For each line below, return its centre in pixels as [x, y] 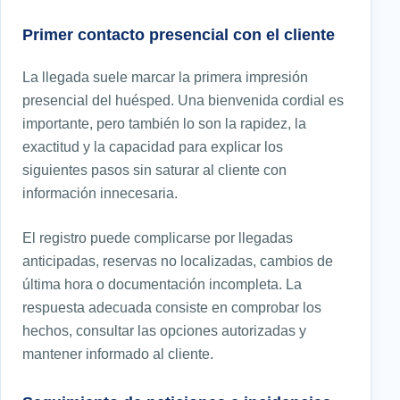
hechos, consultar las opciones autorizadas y [164, 331]
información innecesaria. [100, 193]
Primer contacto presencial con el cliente [179, 35]
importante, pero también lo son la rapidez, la [164, 124]
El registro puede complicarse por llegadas [158, 238]
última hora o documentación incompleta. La [162, 284]
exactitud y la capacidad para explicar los [153, 147]
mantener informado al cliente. [118, 354]
